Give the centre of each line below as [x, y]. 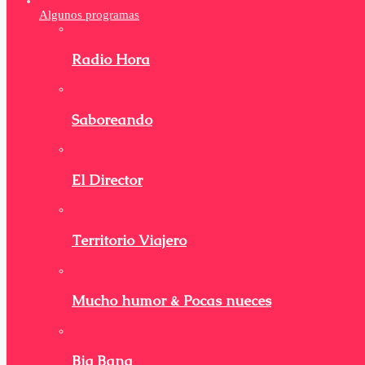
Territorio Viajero [129, 240]
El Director [107, 180]
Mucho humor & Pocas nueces [172, 301]
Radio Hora [111, 59]
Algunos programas [89, 15]
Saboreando [112, 119]
